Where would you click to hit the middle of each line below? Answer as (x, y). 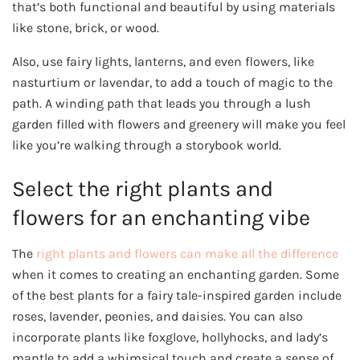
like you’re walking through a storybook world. (147, 145)
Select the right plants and (143, 189)
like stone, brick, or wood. (86, 28)
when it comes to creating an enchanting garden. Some (176, 274)
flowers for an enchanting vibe (161, 218)
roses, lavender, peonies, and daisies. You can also (157, 316)
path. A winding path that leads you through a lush (162, 104)
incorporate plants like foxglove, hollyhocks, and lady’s (170, 337)
